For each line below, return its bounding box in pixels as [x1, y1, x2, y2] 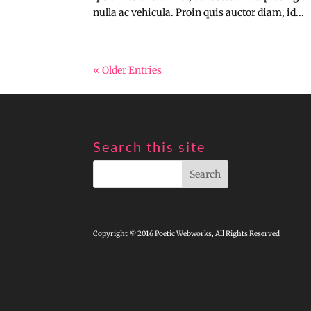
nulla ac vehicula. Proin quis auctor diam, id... [93, 6, 305, 19]
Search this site [93, 137, 206, 155]
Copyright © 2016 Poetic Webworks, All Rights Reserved [93, 228, 280, 238]
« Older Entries [93, 64, 162, 76]
